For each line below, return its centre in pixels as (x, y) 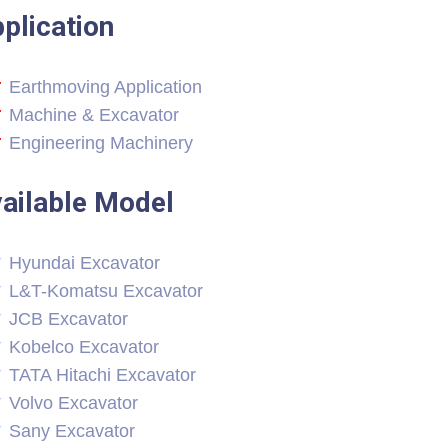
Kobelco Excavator (84, 347)
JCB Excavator (68, 319)
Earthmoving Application (105, 87)
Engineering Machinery (101, 143)
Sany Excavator (72, 431)
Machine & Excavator (94, 115)
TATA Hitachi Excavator (102, 375)
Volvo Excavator (73, 403)
